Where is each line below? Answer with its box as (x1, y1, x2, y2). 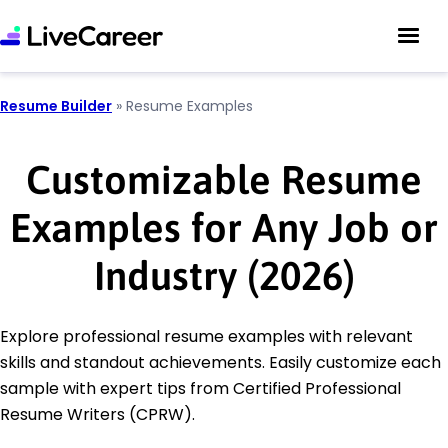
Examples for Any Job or (10, 205, 438, 250)
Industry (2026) (93, 253, 355, 298)
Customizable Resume (26, 157, 422, 202)
